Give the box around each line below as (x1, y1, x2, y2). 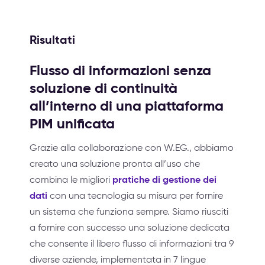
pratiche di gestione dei (112, 173, 216, 186)
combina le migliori (30, 173, 112, 185)
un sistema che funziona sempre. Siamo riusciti (30, 205, 228, 217)
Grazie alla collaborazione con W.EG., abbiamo (30, 141, 234, 153)
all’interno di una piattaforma (30, 96, 224, 115)
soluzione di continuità (30, 79, 177, 97)
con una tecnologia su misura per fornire (47, 189, 223, 201)
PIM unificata (30, 114, 115, 132)
